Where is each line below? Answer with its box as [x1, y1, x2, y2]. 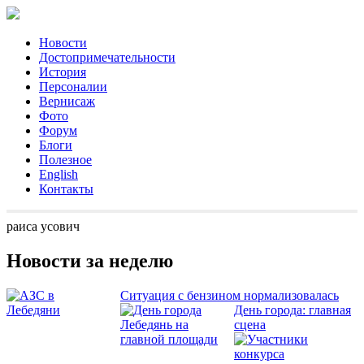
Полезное [39, 153, 92, 167]
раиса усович [6, 219, 80, 233]
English [39, 167, 78, 181]
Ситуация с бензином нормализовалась [120, 288, 339, 302]
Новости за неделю [6, 249, 173, 271]
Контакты [39, 182, 93, 196]
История [39, 65, 86, 79]
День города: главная [234, 302, 351, 317]
